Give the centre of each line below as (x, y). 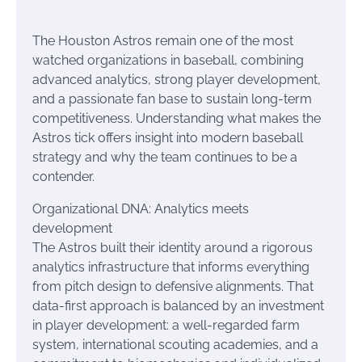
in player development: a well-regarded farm (166, 325)
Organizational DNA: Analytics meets (141, 209)
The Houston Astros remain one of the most (163, 41)
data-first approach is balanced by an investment (178, 306)
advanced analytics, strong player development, (177, 80)
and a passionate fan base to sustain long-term (172, 99)
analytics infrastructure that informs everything (171, 267)
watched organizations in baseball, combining (168, 60)
